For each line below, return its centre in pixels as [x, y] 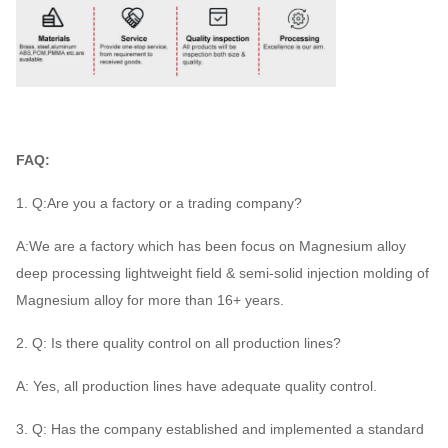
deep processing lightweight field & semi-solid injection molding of [222, 272]
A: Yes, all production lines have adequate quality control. [196, 385]
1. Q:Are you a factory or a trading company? [159, 202]
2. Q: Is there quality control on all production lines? [178, 342]
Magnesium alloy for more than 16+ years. [150, 299]
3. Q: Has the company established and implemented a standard [220, 428]
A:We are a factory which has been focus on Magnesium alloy [211, 245]
